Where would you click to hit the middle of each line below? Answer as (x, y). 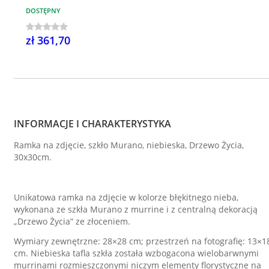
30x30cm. (33, 157)
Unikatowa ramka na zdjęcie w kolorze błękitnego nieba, (126, 197)
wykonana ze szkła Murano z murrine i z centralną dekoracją (136, 209)
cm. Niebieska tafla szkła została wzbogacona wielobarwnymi (136, 253)
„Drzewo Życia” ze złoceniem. (72, 221)
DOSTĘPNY (43, 10)
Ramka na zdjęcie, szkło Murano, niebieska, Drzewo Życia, (129, 145)
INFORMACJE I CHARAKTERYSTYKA (92, 123)
